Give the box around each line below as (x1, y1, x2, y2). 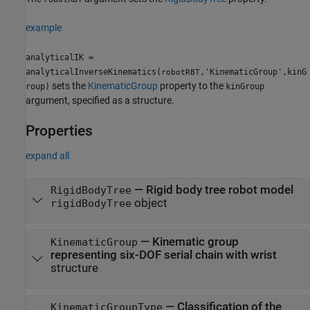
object (131, 196, 167, 210)
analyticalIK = (26, 52, 93, 62)
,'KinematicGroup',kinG (200, 66, 307, 77)
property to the (158, 80, 226, 91)
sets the (50, 80, 88, 91)
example (26, 21, 62, 33)
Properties (26, 122, 93, 139)
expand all (26, 149, 69, 161)
